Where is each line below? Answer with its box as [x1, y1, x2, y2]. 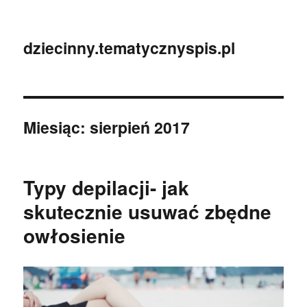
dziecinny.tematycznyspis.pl [23, 36, 236, 59]
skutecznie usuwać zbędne [23, 197, 272, 225]
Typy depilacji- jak [23, 173, 190, 201]
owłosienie [23, 221, 126, 249]
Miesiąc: [23, 116, 90, 138]
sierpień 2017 [90, 116, 191, 138]
